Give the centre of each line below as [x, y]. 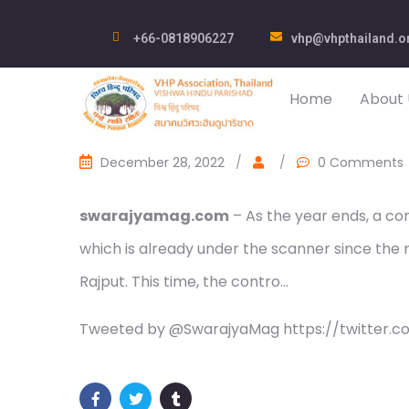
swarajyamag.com [154, 216]
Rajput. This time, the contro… [184, 282]
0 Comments [361, 163]
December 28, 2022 [163, 163]
